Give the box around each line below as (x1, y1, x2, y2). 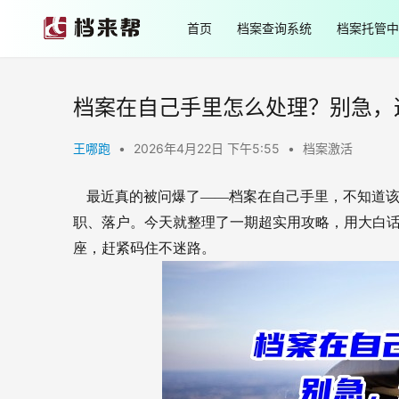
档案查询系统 (236, 20, 312, 36)
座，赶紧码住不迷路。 (73, 240, 216, 256)
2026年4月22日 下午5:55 (134, 141, 283, 156)
